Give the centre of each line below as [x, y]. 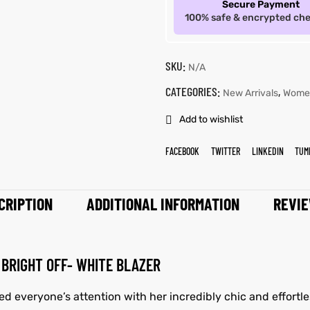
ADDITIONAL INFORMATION [163, 204]
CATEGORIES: [194, 91]
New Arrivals [250, 93]
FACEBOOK [182, 151]
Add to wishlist [211, 120]
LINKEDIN [267, 151]
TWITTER [225, 151]
